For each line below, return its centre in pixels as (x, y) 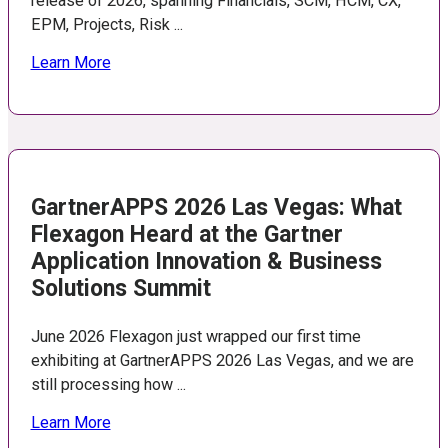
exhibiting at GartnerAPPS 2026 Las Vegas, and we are (222, 361)
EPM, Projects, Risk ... (106, 25)
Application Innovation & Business (206, 262)
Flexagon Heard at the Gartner (186, 235)
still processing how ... (108, 385)
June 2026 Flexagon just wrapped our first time (195, 337)
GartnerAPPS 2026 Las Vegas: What (216, 208)
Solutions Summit (120, 289)
